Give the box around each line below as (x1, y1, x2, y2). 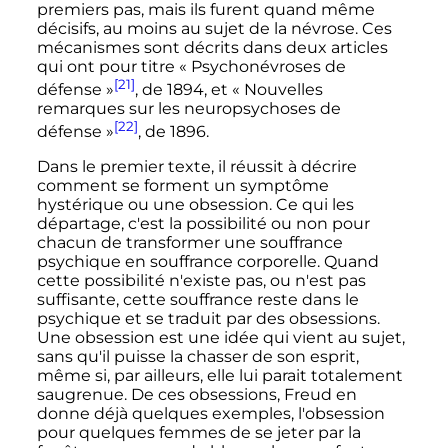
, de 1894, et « (134, 80, 240, 100)
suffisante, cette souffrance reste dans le (36, 290, 359, 310)
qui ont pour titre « (36, 56, 187, 76)
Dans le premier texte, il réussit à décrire (36, 157, 357, 177)
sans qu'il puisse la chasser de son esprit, (36, 347, 359, 367)
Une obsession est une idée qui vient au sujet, (36, 328, 405, 348)
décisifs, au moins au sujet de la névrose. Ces (36, 18, 392, 38)
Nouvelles (243, 80, 323, 100)
